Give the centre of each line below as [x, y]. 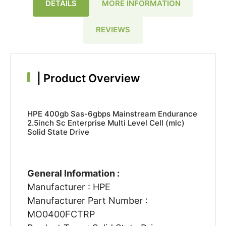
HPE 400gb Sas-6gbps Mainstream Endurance [112, 114]
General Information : [73, 174]
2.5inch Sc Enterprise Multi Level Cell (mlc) [106, 123]
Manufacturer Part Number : [87, 201]
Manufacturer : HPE [69, 187]
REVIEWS [113, 29]
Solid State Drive [58, 132]
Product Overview [90, 78]
